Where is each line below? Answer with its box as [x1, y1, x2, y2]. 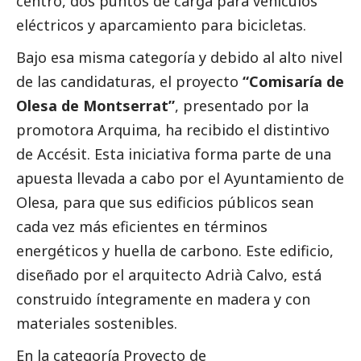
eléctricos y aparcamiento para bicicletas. [16, 15, 306, 35]
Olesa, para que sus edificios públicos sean [16, 192, 313, 212]
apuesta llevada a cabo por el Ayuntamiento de [16, 168, 344, 188]
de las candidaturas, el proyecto [16, 71, 243, 91]
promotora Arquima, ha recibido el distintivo [16, 119, 330, 139]
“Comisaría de [243, 71, 344, 91]
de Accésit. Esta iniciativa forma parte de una [16, 143, 331, 164]
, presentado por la [175, 95, 309, 115]
